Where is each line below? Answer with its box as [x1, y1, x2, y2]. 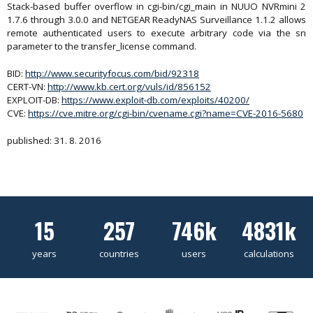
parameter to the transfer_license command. [7, 40, 196, 52]
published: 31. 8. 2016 [7, 134, 101, 147]
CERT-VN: [7, 80, 48, 93]
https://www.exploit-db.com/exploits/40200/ [61, 94, 249, 106]
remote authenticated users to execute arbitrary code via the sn [7, 27, 306, 39]
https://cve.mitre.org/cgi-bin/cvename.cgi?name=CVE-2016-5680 [28, 107, 303, 119]
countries [99, 247, 139, 260]
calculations [243, 247, 294, 260]
